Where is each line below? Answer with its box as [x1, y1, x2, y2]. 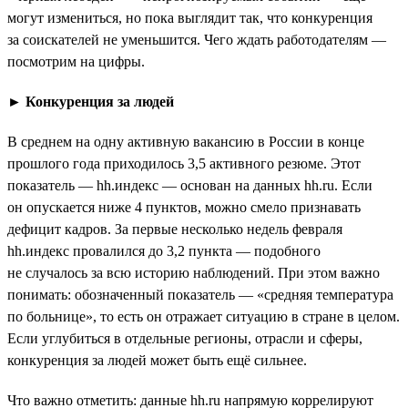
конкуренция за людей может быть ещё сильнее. [7, 352, 307, 368]
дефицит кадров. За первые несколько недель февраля [7, 220, 342, 237]
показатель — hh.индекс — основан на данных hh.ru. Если [7, 177, 372, 193]
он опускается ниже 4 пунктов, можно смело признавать [7, 199, 361, 215]
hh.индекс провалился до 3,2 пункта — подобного [7, 242, 321, 259]
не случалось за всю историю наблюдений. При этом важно [7, 264, 380, 280]
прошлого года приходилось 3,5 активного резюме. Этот [7, 155, 361, 171]
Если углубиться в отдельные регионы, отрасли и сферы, [7, 330, 362, 346]
